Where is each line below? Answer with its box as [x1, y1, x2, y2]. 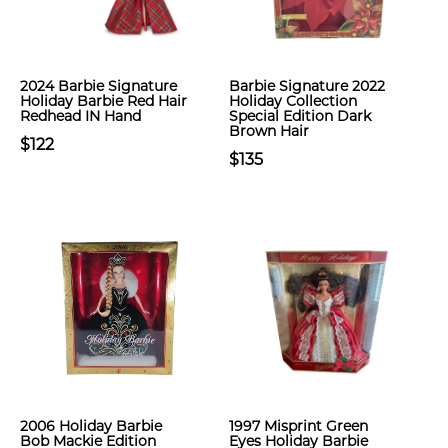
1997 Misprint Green [229, 417, 368, 435]
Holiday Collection [229, 92, 357, 110]
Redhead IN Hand [20, 107, 141, 125]
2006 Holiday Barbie [20, 417, 162, 435]
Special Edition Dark [229, 107, 371, 125]
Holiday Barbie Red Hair [20, 92, 187, 110]
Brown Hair [229, 122, 309, 140]
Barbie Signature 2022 [229, 77, 385, 95]
